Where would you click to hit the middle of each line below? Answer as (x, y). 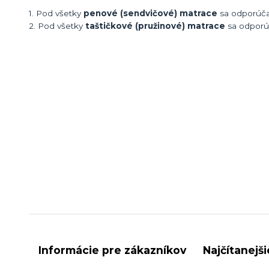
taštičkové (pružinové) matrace (155, 26)
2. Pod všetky (57, 26)
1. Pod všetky (56, 13)
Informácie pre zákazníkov (112, 250)
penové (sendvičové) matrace (150, 13)
